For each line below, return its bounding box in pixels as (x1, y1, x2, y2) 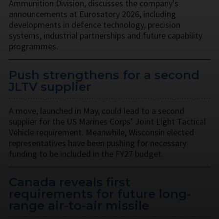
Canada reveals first (9, 175, 131, 190)
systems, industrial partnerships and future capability (9, 29, 202, 41)
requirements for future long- (9, 187, 191, 201)
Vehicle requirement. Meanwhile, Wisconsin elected (9, 126, 194, 138)
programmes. (9, 40, 58, 52)
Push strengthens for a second (9, 67, 199, 82)
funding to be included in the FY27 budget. (9, 148, 163, 159)
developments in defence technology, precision (9, 19, 180, 30)
